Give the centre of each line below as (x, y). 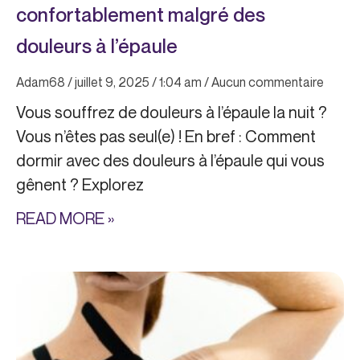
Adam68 (42, 82)
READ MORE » (65, 219)
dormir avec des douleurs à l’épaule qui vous (170, 161)
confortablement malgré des (141, 15)
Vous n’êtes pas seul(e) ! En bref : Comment (166, 137)
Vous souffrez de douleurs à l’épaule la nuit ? (172, 112)
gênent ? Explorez (80, 185)
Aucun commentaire (266, 82)
